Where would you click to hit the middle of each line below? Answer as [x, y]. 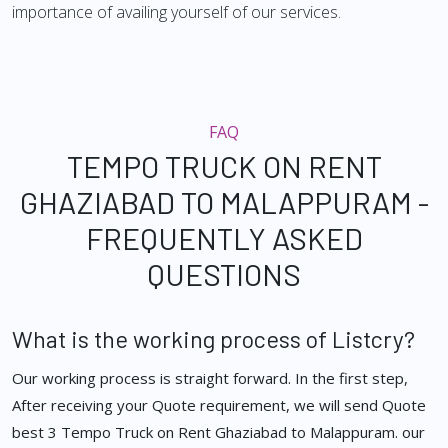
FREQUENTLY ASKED [224, 238]
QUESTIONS [224, 274]
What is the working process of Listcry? [213, 339]
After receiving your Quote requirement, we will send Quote [219, 405]
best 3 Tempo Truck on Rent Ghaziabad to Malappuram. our [218, 432]
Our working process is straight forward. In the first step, [210, 378]
